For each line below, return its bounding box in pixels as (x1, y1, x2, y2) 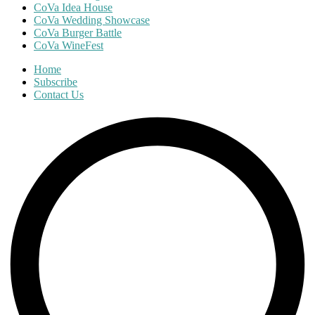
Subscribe (34, 75, 77, 88)
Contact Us (34, 88, 84, 101)
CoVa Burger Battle (34, 26, 122, 39)
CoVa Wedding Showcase (34, 13, 150, 26)
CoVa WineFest (34, 39, 103, 51)
